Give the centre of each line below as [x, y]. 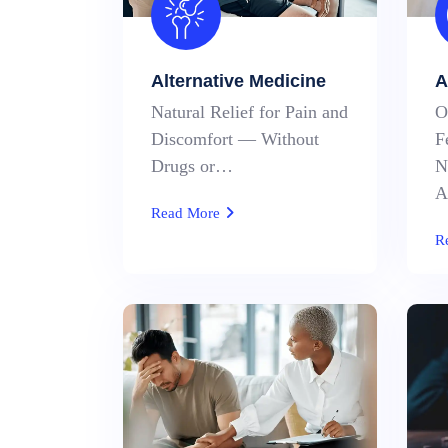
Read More [187, 213]
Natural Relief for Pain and [249, 112]
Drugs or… [192, 166]
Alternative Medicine [238, 81]
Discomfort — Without [235, 139]
